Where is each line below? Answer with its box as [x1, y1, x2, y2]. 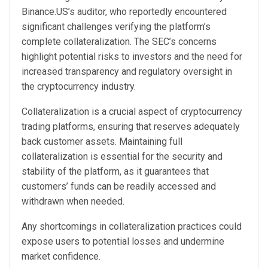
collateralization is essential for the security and [22, 151, 223, 163]
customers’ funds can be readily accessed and [22, 181, 216, 193]
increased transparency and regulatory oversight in [22, 66, 232, 78]
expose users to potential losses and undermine [22, 236, 224, 248]
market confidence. [22, 251, 100, 263]
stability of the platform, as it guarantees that [22, 166, 209, 178]
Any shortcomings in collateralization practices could [22, 221, 242, 233]
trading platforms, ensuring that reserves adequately [22, 121, 240, 133]
